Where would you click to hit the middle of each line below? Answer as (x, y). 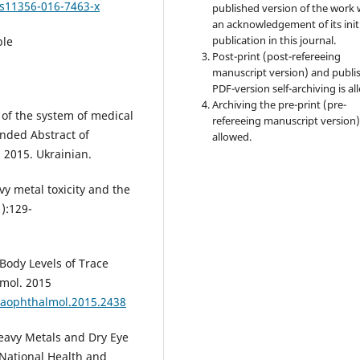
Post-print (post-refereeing (277, 56)
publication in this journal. (274, 40)
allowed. (232, 136)
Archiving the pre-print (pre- (280, 104)
